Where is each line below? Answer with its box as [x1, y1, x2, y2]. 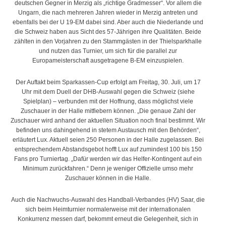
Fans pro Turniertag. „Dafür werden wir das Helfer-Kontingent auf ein [14, 155, 202, 162]
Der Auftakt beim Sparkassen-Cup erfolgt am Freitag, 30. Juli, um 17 [15, 78, 201, 86]
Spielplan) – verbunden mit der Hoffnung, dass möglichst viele [23, 97, 193, 105]
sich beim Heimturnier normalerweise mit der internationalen [25, 205, 191, 213]
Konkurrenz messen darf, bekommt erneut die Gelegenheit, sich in [18, 215, 198, 222]
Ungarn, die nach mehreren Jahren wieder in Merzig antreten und [18, 9, 198, 16]
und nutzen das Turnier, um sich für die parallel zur [39, 47, 177, 54]
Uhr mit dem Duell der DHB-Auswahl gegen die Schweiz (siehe [21, 88, 195, 95]
